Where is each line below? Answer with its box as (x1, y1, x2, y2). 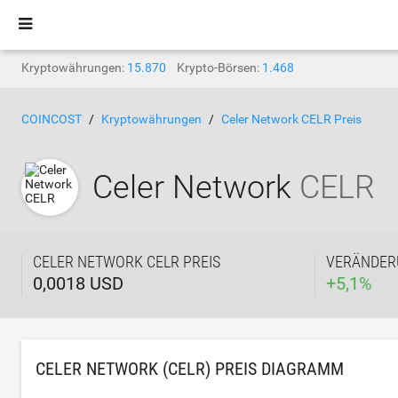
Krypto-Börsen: (177, 60, 259, 75)
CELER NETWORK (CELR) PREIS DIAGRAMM (36, 358, 344, 379)
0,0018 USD (33, 273, 123, 294)
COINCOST (21, 112, 82, 126)
